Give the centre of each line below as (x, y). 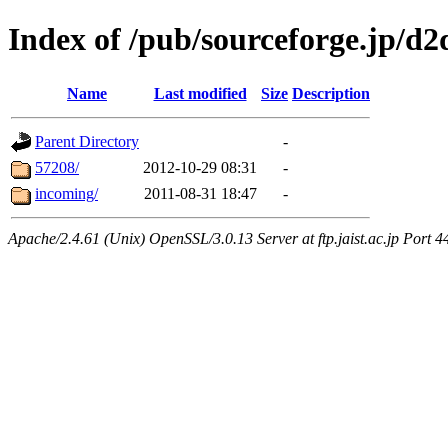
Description (331, 93)
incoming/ (66, 193)
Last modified (200, 93)
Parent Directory (87, 141)
